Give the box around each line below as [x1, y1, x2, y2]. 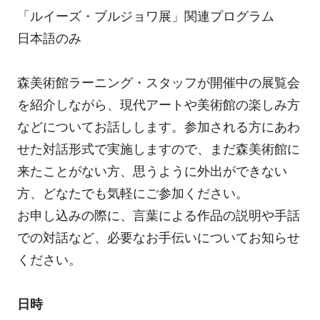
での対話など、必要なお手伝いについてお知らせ [16, 231, 300, 246]
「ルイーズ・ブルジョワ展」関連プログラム [16, 9, 274, 24]
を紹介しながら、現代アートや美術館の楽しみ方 [16, 98, 300, 113]
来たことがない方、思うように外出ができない [16, 164, 287, 179]
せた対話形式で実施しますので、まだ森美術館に [16, 142, 300, 157]
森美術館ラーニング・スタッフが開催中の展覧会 [16, 76, 300, 91]
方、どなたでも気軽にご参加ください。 [16, 186, 249, 201]
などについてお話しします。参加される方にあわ [16, 120, 300, 135]
